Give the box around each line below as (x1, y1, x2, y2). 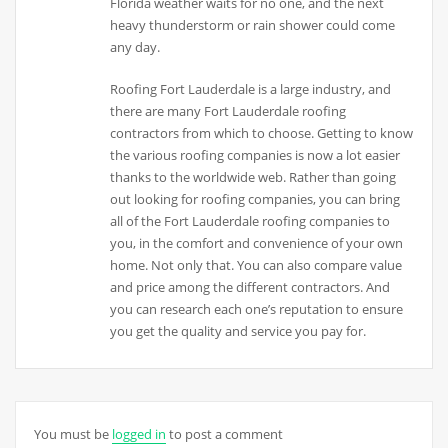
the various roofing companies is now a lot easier (110, 145, 401, 164)
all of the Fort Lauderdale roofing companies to (110, 211, 391, 230)
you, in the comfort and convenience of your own (110, 233, 404, 252)
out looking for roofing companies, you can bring (110, 189, 401, 208)
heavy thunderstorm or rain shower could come (110, 15, 396, 34)
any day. (110, 37, 161, 56)
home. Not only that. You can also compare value (110, 255, 403, 274)
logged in (111, 424, 166, 443)
